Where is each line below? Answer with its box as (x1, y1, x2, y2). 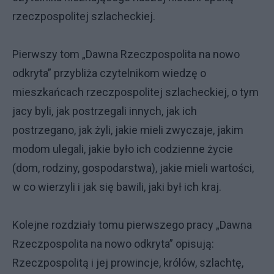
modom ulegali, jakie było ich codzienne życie (12, 143, 233, 155)
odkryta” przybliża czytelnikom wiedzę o (12, 67, 206, 80)
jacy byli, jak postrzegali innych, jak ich (12, 105, 197, 117)
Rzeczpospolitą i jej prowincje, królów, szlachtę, (12, 256, 243, 269)
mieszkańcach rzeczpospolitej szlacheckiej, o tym (12, 86, 259, 98)
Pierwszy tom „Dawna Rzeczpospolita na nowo (12, 48, 240, 61)
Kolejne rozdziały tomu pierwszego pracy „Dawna (12, 218, 252, 231)
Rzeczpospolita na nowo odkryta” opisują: (12, 237, 214, 250)
